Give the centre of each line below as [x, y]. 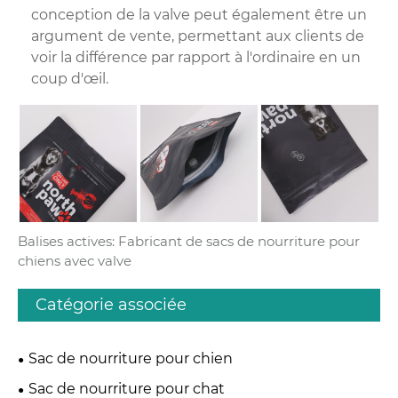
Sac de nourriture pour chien [131, 358]
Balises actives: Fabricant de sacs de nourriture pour [189, 241]
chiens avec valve [75, 260]
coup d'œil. [70, 79]
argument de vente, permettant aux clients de [198, 36]
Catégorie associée [111, 304]
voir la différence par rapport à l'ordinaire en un [196, 58]
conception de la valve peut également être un [199, 15]
